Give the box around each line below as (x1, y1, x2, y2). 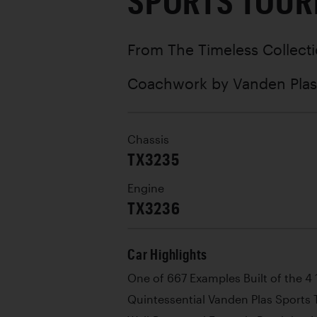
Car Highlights (127, 246, 208, 263)
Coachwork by (127, 74, 233, 92)
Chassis (127, 133, 169, 146)
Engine (127, 182, 164, 195)
